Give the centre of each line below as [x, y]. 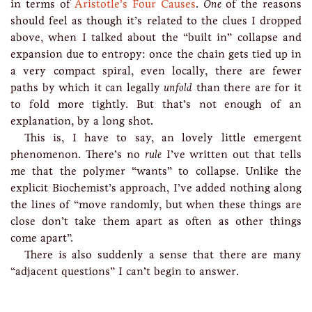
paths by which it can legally [87, 87]
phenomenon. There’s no [78, 154]
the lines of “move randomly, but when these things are [156, 204]
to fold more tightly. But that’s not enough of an [156, 104]
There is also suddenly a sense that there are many [163, 255]
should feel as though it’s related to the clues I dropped [156, 21]
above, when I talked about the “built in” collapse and [156, 37]
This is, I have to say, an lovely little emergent [163, 138]
